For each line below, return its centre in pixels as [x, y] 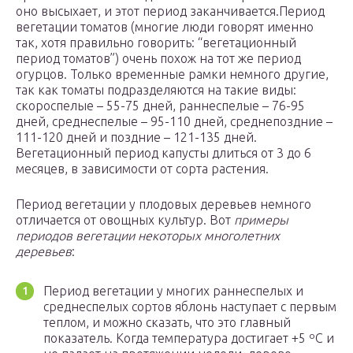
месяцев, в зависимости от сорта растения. [142, 169]
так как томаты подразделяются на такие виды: [156, 90]
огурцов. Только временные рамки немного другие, [172, 74]
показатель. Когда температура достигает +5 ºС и [189, 338]
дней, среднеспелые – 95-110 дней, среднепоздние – [174, 122]
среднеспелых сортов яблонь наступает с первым [190, 307]
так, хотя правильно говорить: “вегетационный [156, 43]
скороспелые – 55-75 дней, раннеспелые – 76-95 [160, 106]
